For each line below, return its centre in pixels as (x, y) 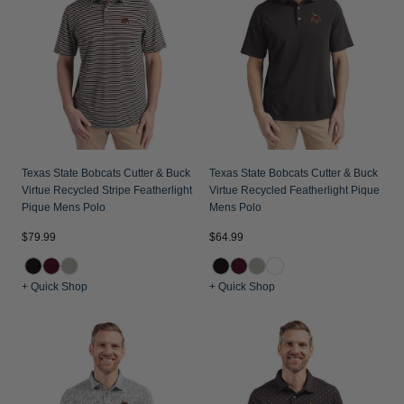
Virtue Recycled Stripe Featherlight (107, 190)
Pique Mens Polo (64, 207)
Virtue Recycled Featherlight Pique (294, 190)
